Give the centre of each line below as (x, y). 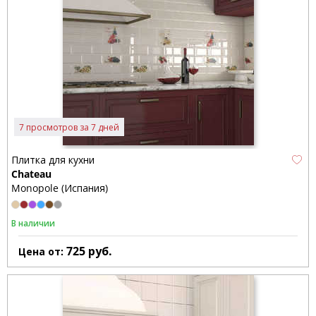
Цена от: (42, 252)
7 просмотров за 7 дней (69, 127)
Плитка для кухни (53, 160)
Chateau (31, 174)
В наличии (33, 224)
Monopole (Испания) (60, 188)
